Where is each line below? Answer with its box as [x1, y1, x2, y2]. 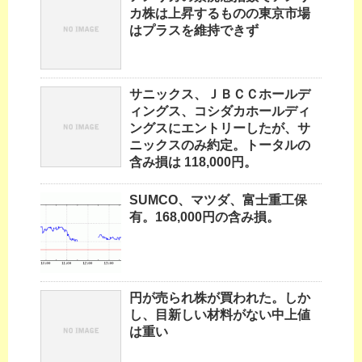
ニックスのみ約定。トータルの [129, 138, 310, 153]
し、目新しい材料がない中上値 [129, 308, 310, 322]
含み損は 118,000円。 [129, 155, 257, 170]
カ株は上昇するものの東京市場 [129, 6, 310, 21]
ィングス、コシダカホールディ [129, 104, 310, 119]
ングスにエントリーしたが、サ [129, 121, 310, 136]
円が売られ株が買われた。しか [129, 291, 310, 305]
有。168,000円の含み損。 [129, 210, 280, 225]
